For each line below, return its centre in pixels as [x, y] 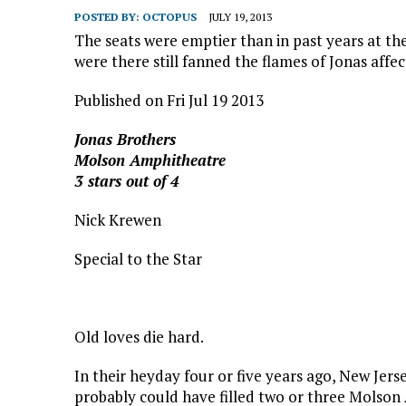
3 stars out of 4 [127, 180]
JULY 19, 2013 [240, 16]
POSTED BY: [108, 16]
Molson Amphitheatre [150, 159]
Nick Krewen [118, 219]
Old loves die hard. [139, 336]
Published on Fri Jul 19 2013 [169, 100]
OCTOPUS [169, 16]
